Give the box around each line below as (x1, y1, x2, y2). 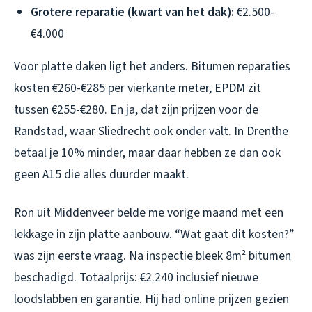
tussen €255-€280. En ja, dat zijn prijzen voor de (14, 100, 258, 118)
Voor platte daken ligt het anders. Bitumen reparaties (14, 57, 290, 75)
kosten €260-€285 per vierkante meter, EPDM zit (14, 79, 261, 97)
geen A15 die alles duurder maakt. (14, 165, 189, 183)
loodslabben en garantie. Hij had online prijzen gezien (14, 290, 289, 308)
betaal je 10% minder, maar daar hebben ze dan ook (14, 143, 281, 162)
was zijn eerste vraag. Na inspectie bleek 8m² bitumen (14, 247, 291, 265)
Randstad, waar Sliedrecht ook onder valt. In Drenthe (14, 122, 288, 140)
